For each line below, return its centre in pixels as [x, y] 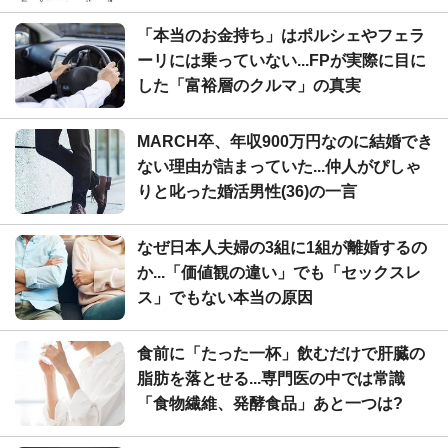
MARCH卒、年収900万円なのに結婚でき [285, 141]
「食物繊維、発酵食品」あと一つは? [270, 403]
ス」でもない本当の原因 [225, 297]
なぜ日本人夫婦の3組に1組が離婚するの [282, 247]
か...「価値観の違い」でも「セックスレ [279, 272]
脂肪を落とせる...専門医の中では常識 [271, 378]
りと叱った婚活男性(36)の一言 [247, 191]
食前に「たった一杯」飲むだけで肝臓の [281, 353]
